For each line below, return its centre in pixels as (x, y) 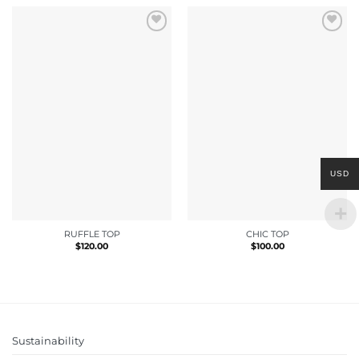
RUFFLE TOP (92, 234)
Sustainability (48, 341)
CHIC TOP (267, 234)
